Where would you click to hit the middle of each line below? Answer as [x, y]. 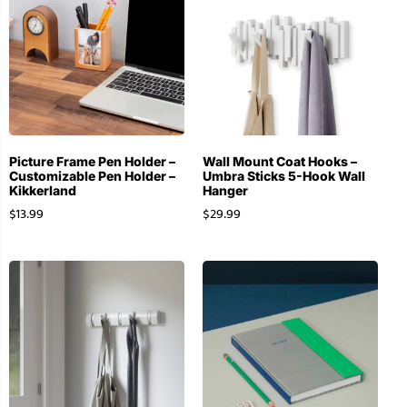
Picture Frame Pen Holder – [92, 161]
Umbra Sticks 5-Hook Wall [283, 175]
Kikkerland [43, 190]
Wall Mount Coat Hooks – [279, 161]
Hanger [225, 190]
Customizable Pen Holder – [92, 175]
